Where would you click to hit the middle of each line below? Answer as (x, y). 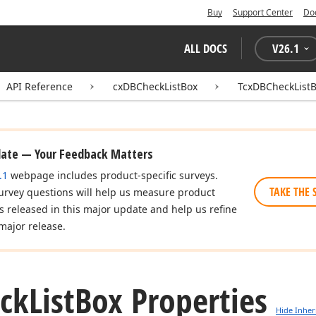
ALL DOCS (206, 48)
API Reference (39, 86)
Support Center (263, 12)
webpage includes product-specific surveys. (113, 175)
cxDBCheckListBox (155, 86)
